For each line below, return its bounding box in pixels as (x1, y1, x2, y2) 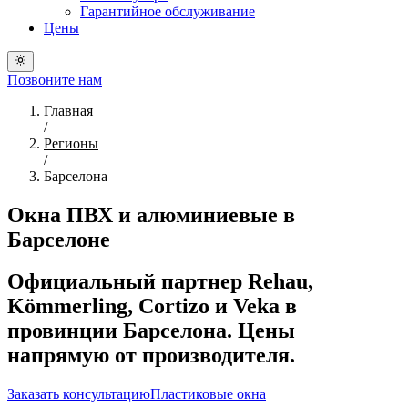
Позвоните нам (7, 71, 102, 87)
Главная (44, 102, 93, 118)
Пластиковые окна (150, 386, 266, 403)
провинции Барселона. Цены (7, 319, 295, 343)
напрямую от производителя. (7, 343, 295, 368)
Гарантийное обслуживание (80, 4, 255, 20)
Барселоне (7, 227, 110, 251)
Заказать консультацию (7, 386, 150, 403)
